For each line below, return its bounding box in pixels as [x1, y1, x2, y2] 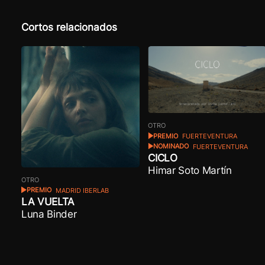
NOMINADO [153, 143, 189, 151]
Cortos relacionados [21, 20, 117, 33]
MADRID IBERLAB [53, 186, 109, 195]
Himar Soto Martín [148, 164, 232, 177]
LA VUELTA [21, 195, 75, 208]
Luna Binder [21, 208, 77, 221]
